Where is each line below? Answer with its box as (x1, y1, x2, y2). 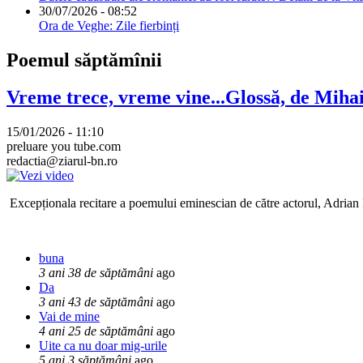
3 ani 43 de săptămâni (39, 295, 153, 310)
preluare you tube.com (6, 139, 121, 154)
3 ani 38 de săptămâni (39, 266, 153, 280)
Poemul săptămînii (6, 49, 162, 70)
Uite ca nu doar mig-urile (39, 339, 167, 353)
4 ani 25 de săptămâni (39, 324, 153, 339)
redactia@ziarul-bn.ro (6, 154, 117, 169)
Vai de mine (39, 310, 100, 324)
